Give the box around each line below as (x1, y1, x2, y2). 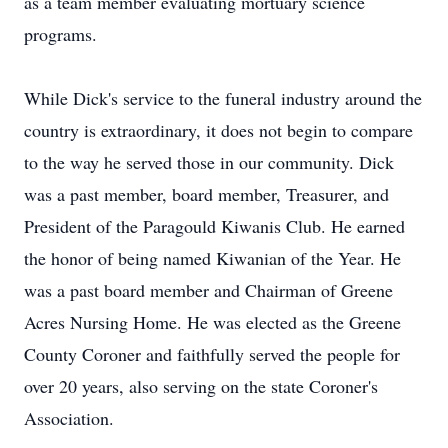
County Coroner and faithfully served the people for (24, 342, 400, 366)
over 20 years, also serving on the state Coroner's (24, 374, 378, 398)
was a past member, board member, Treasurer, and (24, 182, 389, 206)
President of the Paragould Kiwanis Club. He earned (24, 214, 405, 238)
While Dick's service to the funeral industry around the (24, 86, 422, 110)
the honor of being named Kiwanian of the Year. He (24, 246, 401, 270)
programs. (24, 22, 97, 46)
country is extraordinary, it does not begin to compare (24, 118, 413, 142)
